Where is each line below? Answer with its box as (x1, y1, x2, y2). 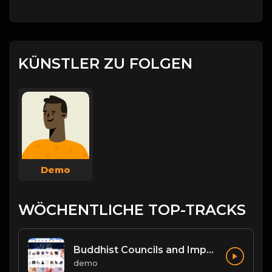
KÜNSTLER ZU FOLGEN (18, 55, 192, 72)
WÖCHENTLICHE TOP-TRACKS (18, 200, 246, 219)
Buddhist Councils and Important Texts (206, 244, 214, 256)
